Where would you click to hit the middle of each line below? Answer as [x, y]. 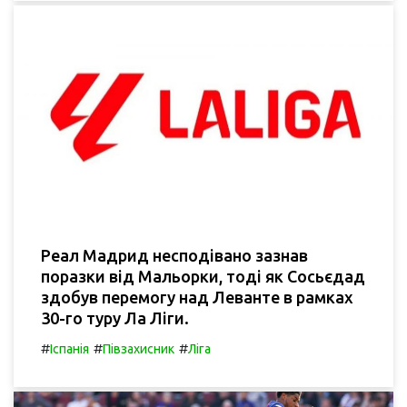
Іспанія [69, 348]
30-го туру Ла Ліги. [115, 318]
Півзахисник [139, 348]
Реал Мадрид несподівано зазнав [174, 255]
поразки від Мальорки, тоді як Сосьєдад [203, 276]
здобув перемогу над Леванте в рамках [197, 297]
